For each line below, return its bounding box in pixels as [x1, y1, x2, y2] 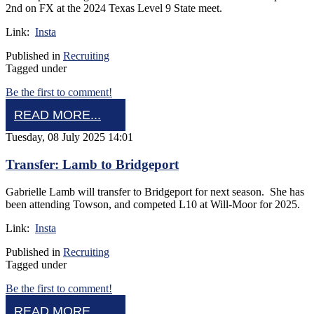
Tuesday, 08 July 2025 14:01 [6, 131, 133, 144]
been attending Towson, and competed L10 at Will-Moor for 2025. [6, 198, 306, 210]
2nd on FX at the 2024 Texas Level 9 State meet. [6, 2, 233, 15]
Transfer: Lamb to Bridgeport [6, 156, 179, 172]
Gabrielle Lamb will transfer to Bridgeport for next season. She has [6, 185, 304, 198]
